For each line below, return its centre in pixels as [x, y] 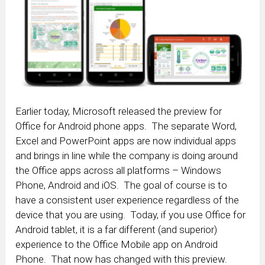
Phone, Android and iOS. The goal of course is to [122, 185]
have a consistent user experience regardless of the [127, 200]
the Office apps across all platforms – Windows [119, 171]
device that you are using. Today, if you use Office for [131, 215]
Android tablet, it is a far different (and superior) [117, 230]
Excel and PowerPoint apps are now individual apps [126, 141]
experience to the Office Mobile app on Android [117, 245]
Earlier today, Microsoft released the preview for [119, 112]
